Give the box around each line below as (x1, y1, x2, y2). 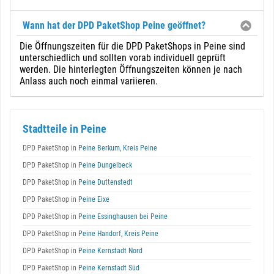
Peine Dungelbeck (76, 161, 132, 169)
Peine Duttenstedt (76, 178, 133, 187)
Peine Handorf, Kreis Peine (76, 229, 158, 238)
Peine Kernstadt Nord (76, 246, 143, 255)
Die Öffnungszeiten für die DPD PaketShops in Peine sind (20, 40, 245, 52)
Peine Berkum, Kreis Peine (76, 144, 157, 152)
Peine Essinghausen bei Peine (76, 212, 168, 221)
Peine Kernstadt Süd (76, 264, 139, 272)
